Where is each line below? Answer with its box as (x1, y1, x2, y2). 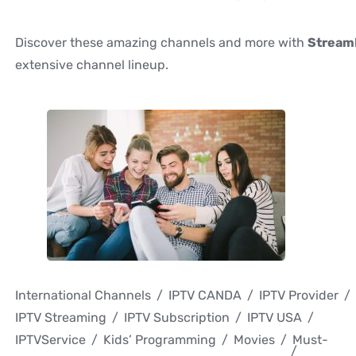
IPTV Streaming (15, 310, 106, 326)
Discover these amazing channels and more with (15, 35, 308, 51)
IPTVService (15, 332, 86, 348)
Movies (234, 332, 275, 348)
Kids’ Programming (103, 332, 216, 348)
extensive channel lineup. (15, 57, 168, 73)
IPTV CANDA (168, 288, 242, 304)
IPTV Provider (259, 288, 339, 304)
